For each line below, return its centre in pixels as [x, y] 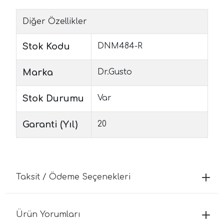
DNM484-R [120, 46]
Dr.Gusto [115, 72]
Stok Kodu [46, 46]
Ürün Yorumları [48, 214]
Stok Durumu [53, 98]
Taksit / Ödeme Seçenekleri [73, 177]
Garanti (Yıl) [50, 124]
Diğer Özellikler [55, 21]
